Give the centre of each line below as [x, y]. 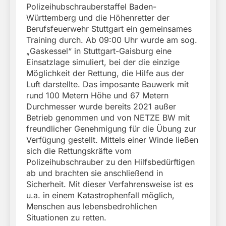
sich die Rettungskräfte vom [79, 151]
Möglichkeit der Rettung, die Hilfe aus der [105, 73]
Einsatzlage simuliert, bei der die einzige [103, 62]
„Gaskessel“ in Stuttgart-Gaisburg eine [99, 51]
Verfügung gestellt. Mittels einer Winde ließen [112, 139]
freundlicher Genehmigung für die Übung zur [111, 128]
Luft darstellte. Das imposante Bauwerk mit [107, 84]
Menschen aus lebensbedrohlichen [92, 206]
